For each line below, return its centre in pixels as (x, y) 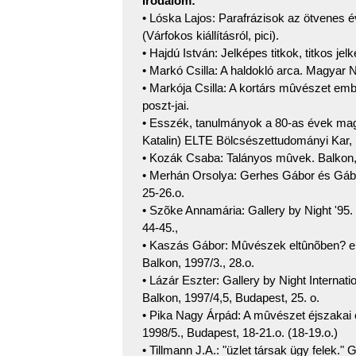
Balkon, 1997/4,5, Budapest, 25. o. (231, 298)
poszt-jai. (166, 106)
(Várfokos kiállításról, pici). (211, 36)
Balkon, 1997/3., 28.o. (198, 263)
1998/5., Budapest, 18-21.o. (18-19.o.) (240, 333)
